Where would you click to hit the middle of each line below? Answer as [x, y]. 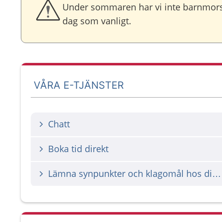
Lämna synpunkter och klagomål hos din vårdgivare [217, 173]
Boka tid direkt [78, 149]
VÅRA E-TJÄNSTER [79, 85]
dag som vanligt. [97, 21]
